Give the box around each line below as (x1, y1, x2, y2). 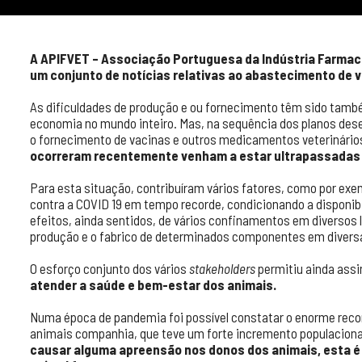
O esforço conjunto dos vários (30, 260, 189, 276)
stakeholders (189, 260, 255, 276)
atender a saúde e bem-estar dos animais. (30, 276, 276, 293)
